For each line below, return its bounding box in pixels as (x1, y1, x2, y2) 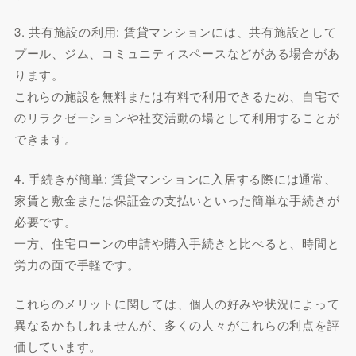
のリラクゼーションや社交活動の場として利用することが (14, 109, 340, 126)
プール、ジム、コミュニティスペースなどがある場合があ (14, 44, 340, 61)
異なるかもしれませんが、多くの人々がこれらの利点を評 (14, 316, 340, 333)
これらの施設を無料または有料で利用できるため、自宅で (14, 87, 340, 104)
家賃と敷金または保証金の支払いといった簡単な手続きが (14, 191, 340, 208)
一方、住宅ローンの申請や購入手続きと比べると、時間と (14, 234, 340, 251)
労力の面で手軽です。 (14, 255, 140, 273)
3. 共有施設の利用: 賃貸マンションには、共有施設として (14, 23, 337, 40)
